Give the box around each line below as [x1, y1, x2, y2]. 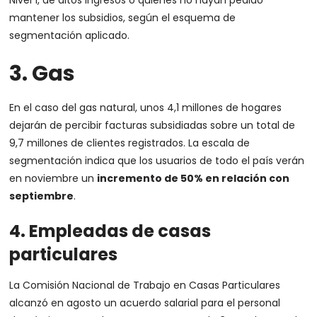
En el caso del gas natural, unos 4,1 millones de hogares [9, 100, 282, 115]
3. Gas [9, 59, 76, 88]
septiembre [9, 189, 74, 203]
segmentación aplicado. [9, 28, 130, 42]
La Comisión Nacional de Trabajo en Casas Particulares [9, 278, 281, 292]
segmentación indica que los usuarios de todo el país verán [9, 154, 305, 168]
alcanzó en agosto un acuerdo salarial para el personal [9, 296, 281, 310]
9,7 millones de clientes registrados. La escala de [9, 136, 250, 150]
